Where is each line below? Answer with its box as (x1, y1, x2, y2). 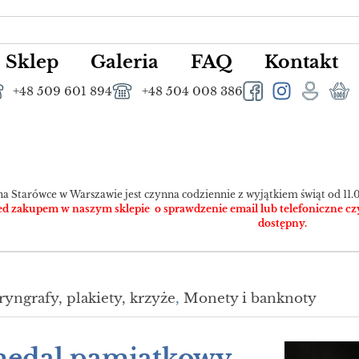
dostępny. (258, 217, 308, 230)
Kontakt (264, 51, 339, 73)
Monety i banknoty (184, 289, 317, 307)
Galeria (91, 51, 159, 73)
